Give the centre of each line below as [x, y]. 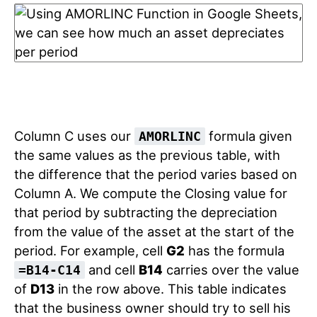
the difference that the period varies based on [156, 174]
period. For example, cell [90, 250]
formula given [249, 136]
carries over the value [231, 270]
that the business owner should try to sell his [152, 308]
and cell [112, 270]
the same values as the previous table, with [147, 155]
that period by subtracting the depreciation [146, 212]
